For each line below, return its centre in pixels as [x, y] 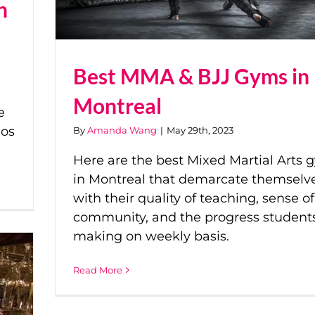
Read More [98, 270]
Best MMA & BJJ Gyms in [191, 76]
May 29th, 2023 [200, 130]
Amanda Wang [122, 130]
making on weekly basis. [153, 236]
